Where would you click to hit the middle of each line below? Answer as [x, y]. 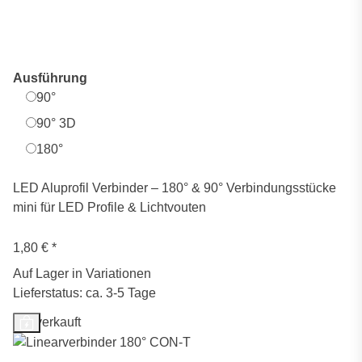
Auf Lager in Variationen [82, 274]
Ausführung [52, 78]
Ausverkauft [47, 322]
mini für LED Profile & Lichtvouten [109, 207]
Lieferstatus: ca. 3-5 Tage [84, 293]
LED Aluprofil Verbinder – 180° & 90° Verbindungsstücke [175, 188]
